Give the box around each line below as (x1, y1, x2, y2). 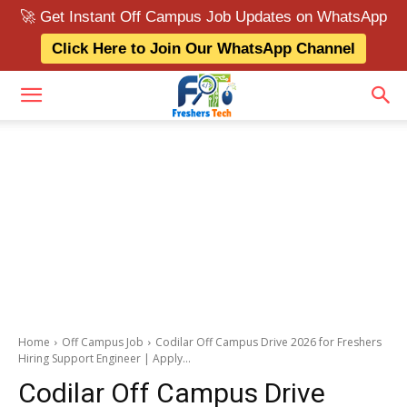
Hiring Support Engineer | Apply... (18, 351, 191, 366)
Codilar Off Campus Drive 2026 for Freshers (155, 334, 382, 350)
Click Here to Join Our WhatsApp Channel (52, 40, 355, 57)
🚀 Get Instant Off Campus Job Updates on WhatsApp (20, 8, 387, 25)
